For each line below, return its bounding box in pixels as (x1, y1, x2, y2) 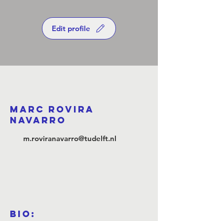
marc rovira (10, 104, 94, 115)
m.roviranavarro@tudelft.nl (23, 134, 116, 143)
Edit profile (51, 23, 90, 33)
